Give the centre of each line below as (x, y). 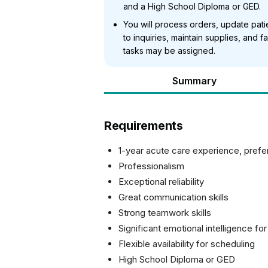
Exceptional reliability (161, 182)
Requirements (144, 126)
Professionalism (151, 166)
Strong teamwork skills (165, 213)
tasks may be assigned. (169, 51)
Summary (194, 81)
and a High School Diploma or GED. (192, 6)
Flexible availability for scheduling (187, 244)
